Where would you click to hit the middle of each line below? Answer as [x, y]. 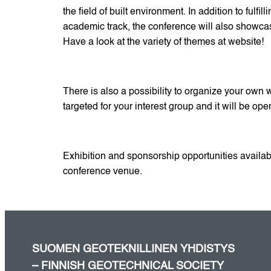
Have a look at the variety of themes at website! [163, 43]
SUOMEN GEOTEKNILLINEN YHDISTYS [134, 250]
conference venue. [103, 172]
